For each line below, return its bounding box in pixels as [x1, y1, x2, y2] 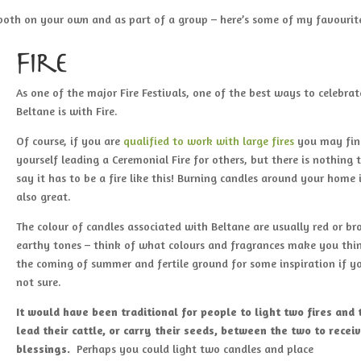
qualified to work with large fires [123, 133, 295, 147]
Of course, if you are [16, 133, 124, 147]
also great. [16, 189, 72, 203]
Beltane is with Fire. [16, 103, 118, 118]
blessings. [16, 341, 74, 355]
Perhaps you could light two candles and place [77, 341, 314, 355]
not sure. [16, 274, 62, 288]
